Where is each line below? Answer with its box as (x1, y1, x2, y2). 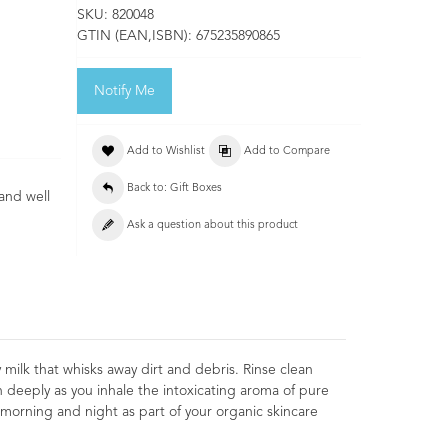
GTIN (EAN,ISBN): (77, 29, 196, 44)
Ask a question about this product (127, 220, 298, 232)
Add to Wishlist (127, 146, 205, 158)
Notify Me (94, 84, 155, 99)
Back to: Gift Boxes (127, 183, 222, 195)
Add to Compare (244, 146, 330, 158)
